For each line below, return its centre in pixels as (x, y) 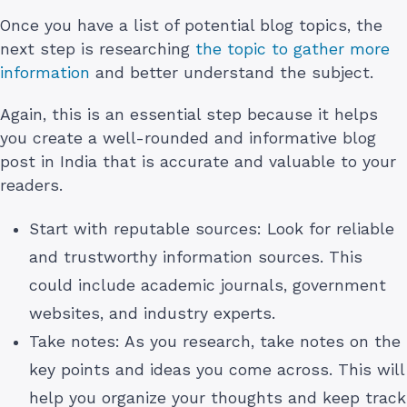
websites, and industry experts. (152, 314)
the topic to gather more (290, 50)
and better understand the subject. (234, 73)
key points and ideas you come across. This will (217, 370)
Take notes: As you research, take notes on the (215, 342)
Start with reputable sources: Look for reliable (212, 229)
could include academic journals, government (208, 286)
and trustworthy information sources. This (196, 258)
